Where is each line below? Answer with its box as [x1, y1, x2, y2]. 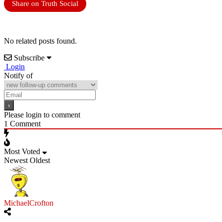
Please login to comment [4, 110, 80, 119]
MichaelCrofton [4, 198, 54, 207]
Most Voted [4, 147, 40, 156]
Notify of [4, 71, 33, 80]
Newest [4, 156, 28, 165]
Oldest [30, 156, 50, 165]
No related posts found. [4, 36, 77, 45]
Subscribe [14, 53, 45, 62]
